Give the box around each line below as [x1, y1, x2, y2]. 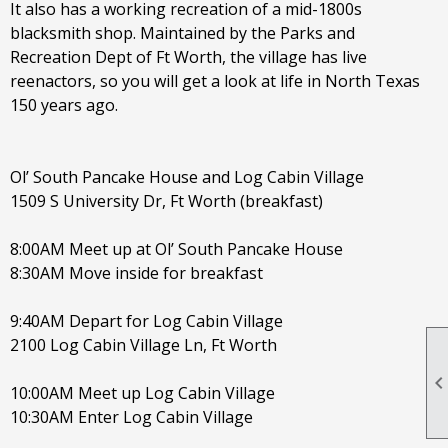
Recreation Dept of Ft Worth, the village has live [10, 46, 367, 68]
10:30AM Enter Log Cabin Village [10, 406, 253, 428]
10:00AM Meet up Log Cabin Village [10, 382, 275, 404]
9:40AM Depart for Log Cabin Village [10, 310, 283, 332]
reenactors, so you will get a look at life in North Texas [10, 70, 420, 92]
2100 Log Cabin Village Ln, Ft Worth [10, 334, 277, 356]
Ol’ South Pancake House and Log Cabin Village [10, 166, 364, 188]
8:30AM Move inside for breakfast [10, 262, 263, 284]
